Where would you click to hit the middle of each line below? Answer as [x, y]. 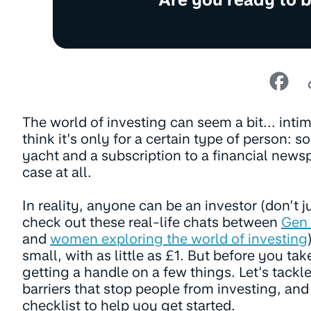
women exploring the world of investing [179, 239]
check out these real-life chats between [152, 222]
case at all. [57, 172]
